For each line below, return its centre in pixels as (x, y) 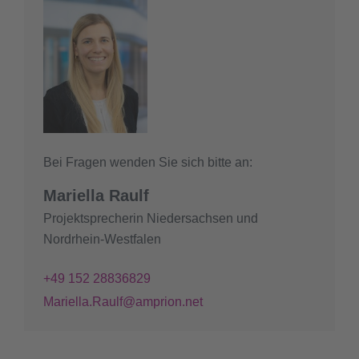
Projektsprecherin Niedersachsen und (151, 219)
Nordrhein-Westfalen (102, 240)
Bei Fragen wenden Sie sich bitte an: (148, 163)
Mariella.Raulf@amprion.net (123, 302)
